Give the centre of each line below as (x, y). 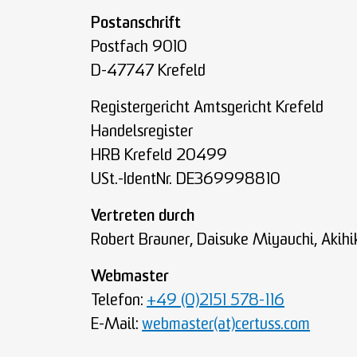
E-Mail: (116, 325)
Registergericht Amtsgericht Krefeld (207, 108)
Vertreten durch (143, 217)
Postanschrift (136, 24)
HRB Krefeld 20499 (159, 156)
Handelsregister (142, 132)
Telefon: (119, 301)
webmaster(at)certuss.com (226, 325)
